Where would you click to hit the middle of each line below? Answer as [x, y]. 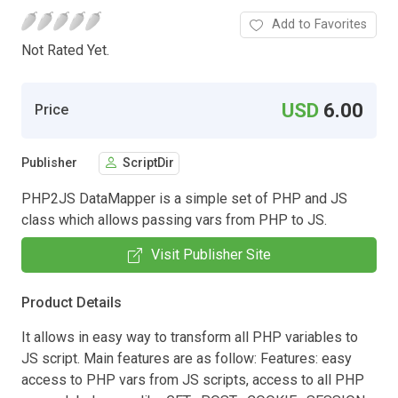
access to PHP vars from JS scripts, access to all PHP [193, 379]
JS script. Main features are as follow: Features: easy [187, 358]
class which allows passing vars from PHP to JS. [174, 219]
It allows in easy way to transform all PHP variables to [190, 337]
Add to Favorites [319, 24]
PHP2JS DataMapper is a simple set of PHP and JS [184, 198]
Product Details [72, 302]
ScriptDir [148, 163]
